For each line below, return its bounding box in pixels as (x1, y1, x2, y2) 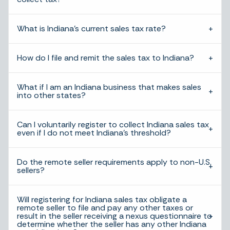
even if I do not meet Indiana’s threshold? (17, 127, 171, 138)
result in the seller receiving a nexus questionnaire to (17, 210, 212, 221)
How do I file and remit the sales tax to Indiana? (17, 52, 194, 63)
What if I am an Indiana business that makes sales (17, 82, 201, 92)
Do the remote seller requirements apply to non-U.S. (17, 157, 212, 167)
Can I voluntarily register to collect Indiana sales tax (17, 119, 209, 130)
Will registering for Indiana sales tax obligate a (17, 194, 187, 205)
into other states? (17, 90, 86, 101)
